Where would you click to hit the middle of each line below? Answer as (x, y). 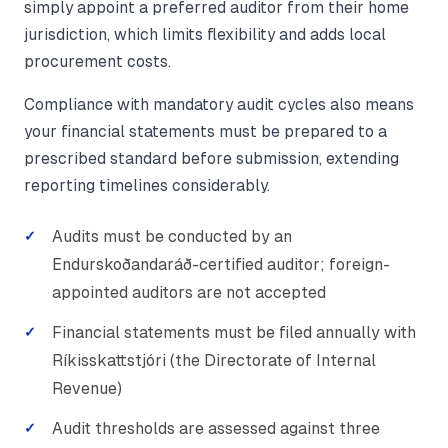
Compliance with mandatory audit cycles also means (219, 105)
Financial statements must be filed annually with (234, 333)
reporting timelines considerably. (147, 186)
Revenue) (87, 389)
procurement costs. (97, 62)
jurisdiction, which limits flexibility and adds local (205, 35)
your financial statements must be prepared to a (205, 132)
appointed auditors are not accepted (189, 293)
